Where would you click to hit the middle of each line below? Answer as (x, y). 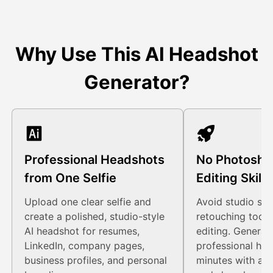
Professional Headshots (95, 160)
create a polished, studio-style (95, 217)
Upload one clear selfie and (88, 202)
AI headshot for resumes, (82, 231)
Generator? (136, 82)
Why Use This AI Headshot (136, 54)
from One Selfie (71, 178)
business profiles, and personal (96, 261)
